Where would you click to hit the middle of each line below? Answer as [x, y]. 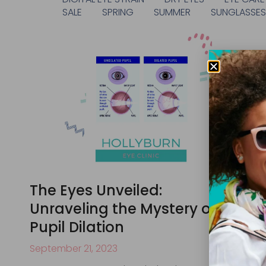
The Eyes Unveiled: [96, 191]
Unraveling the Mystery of [123, 209]
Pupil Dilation [77, 227]
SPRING [118, 12]
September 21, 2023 [74, 249]
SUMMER [172, 12]
